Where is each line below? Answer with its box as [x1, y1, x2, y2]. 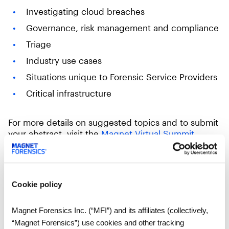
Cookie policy [12, 180, 62, 189]
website [8, 140, 40, 150]
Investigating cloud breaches [26, 6, 145, 16]
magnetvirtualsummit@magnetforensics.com [8, 173, 190, 184]
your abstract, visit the [8, 128, 101, 139]
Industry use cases [26, 55, 102, 65]
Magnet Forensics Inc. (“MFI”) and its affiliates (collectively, [12, 205, 208, 215]
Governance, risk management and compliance [26, 22, 219, 33]
